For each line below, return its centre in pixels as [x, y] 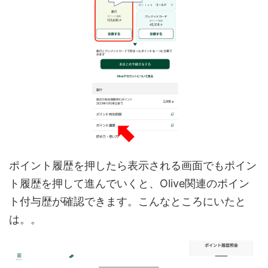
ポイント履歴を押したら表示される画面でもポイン [133, 165]
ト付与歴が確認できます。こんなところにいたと [127, 201]
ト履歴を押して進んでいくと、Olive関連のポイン [129, 183]
